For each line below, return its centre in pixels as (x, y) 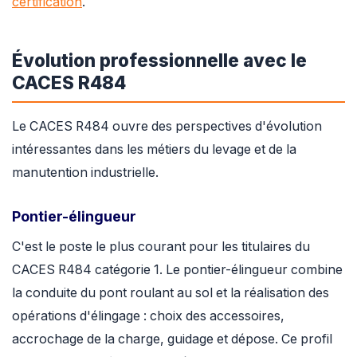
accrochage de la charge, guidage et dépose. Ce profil (172, 339)
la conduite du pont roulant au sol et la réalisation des (171, 292)
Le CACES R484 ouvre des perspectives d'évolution (167, 127)
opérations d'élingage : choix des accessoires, (148, 316)
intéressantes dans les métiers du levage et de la (154, 150)
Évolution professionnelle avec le (159, 60)
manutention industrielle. (85, 173)
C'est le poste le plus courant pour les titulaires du (161, 246)
